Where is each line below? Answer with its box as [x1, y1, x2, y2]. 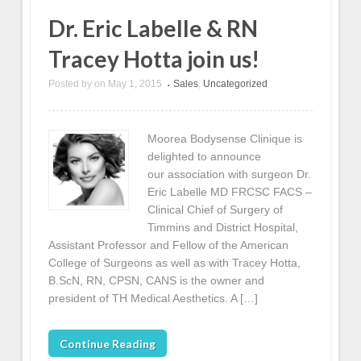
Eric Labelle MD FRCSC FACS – [147, 185, 312, 198]
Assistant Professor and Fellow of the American [48, 238, 289, 251]
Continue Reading [60, 336, 156, 351]
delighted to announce [147, 149, 261, 163]
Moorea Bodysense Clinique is [147, 131, 302, 145]
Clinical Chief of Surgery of [147, 202, 283, 216]
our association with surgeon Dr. [147, 167, 311, 180]
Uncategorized [203, 78, 268, 90]
